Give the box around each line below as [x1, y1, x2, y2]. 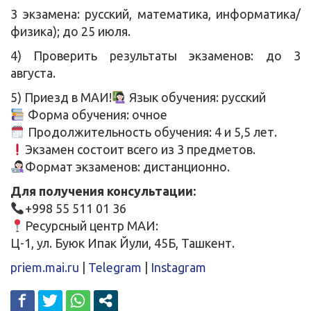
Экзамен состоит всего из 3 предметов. [24, 142, 255, 156]
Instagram [151, 260, 206, 274]
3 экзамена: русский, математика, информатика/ [10, 6, 301, 21]
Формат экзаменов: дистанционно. [24, 159, 230, 174]
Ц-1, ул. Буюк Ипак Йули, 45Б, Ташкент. [10, 235, 235, 250]
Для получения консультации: [10, 183, 196, 198]
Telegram [88, 260, 142, 274]
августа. [10, 65, 56, 80]
